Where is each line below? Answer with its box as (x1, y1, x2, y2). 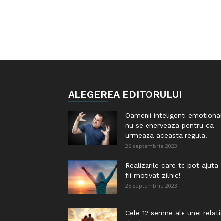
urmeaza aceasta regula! (125, 131, 207, 139)
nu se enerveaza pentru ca (125, 121, 214, 129)
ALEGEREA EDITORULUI (68, 88, 182, 100)
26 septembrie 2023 (125, 142, 177, 149)
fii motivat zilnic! (125, 171, 181, 179)
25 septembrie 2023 (125, 182, 177, 189)
